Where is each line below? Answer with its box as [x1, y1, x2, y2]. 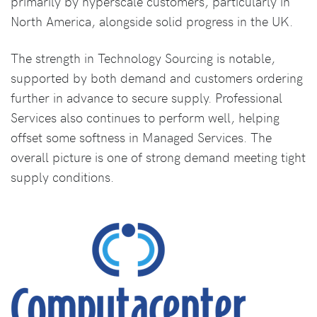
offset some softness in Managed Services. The [11, 128, 272, 146]
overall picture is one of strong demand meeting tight [11, 148, 306, 166]
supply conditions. [11, 168, 114, 186]
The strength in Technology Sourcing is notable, [11, 49, 275, 67]
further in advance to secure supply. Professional [11, 88, 282, 107]
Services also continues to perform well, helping [11, 108, 279, 127]
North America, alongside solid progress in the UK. [11, 12, 293, 30]
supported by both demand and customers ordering [11, 69, 303, 87]
